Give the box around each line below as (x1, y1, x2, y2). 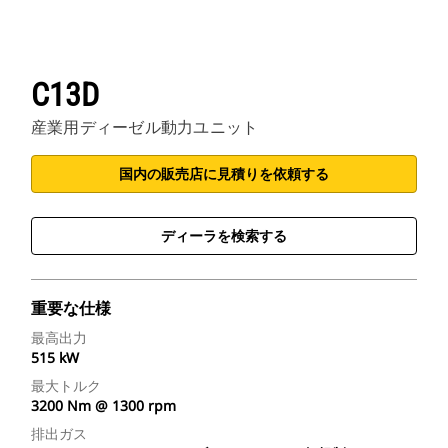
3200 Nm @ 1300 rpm (31, 396, 176, 416)
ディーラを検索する (161, 226, 287, 246)
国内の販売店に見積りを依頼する (119, 164, 329, 184)
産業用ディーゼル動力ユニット (31, 116, 259, 139)
